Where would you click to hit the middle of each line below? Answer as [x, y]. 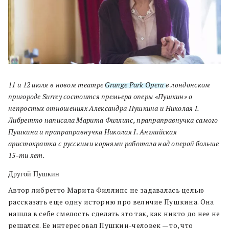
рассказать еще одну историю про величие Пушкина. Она [111, 202]
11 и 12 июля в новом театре [56, 85]
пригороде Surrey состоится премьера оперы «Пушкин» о [100, 97]
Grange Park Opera [134, 85]
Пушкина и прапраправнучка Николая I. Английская [93, 132]
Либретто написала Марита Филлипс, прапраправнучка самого [113, 120]
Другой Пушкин [34, 174]
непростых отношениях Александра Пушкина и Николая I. [104, 109]
